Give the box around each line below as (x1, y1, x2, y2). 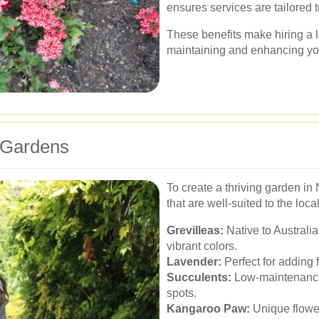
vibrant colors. (167, 239, 237, 252)
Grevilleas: (167, 224, 224, 236)
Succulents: (167, 271, 231, 283)
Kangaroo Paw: (167, 302, 250, 315)
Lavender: (167, 255, 221, 268)
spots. (167, 286, 197, 299)
